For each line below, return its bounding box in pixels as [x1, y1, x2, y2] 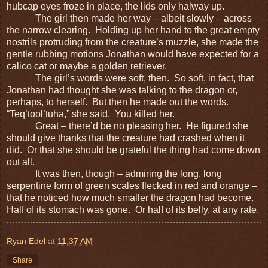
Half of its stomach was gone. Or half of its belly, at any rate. [7, 204, 259, 215]
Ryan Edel [7, 236, 45, 246]
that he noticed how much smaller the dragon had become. [7, 192, 256, 203]
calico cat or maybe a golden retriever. [7, 60, 167, 71]
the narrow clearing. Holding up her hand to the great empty [7, 25, 260, 35]
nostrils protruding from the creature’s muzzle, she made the [7, 36, 258, 47]
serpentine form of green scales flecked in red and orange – [7, 180, 257, 191]
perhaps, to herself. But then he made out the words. [7, 96, 231, 107]
